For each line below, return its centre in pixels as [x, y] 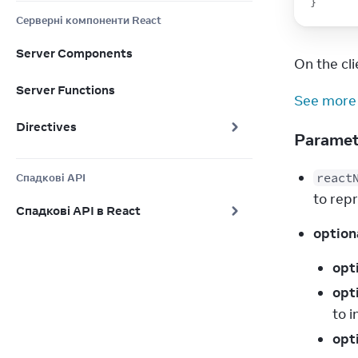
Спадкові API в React [78, 211]
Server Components [74, 53]
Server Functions [66, 90]
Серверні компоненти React [89, 20]
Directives [46, 127]
